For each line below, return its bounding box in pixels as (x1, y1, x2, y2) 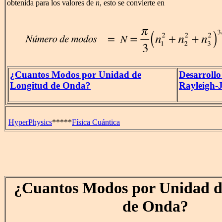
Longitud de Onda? (10, 80, 91, 91)
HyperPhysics (8, 118, 52, 126)
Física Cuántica (72, 118, 120, 126)
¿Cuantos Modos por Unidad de (10, 69, 141, 80)
